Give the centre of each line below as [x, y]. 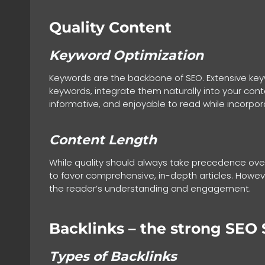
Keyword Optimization [126, 56]
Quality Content [110, 27]
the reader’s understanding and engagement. [150, 189]
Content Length [103, 140]
